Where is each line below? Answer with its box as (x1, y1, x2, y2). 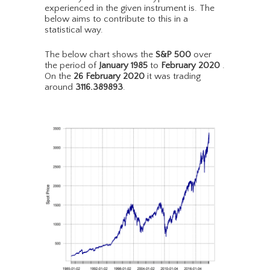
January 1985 (99, 60, 148, 71)
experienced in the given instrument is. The (45, 3, 215, 14)
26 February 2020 (74, 71, 145, 82)
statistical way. (45, 25, 103, 36)
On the (45, 71, 74, 82)
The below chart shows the (45, 49, 155, 60)
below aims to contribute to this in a (45, 14, 188, 25)
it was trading (145, 71, 201, 82)
